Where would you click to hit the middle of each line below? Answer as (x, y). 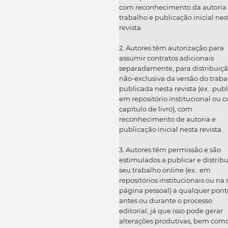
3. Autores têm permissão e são (170, 149)
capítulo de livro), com (156, 109)
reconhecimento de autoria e (167, 119)
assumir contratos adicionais (166, 58)
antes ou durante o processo (166, 200)
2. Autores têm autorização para (172, 48)
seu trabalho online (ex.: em (165, 170)
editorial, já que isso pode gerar (171, 210)
